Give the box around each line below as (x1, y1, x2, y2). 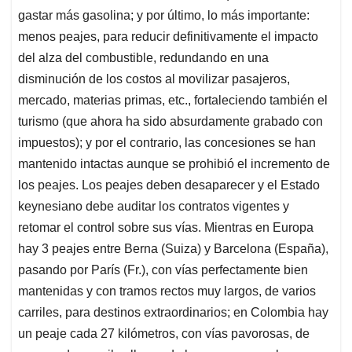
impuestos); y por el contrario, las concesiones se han (18, 136, 316, 150)
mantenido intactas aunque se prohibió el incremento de (18, 157, 330, 171)
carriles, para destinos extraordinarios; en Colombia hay (18, 306, 328, 320)
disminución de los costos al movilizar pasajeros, (18, 72, 290, 86)
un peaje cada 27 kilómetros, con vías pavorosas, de (18, 327, 310, 341)
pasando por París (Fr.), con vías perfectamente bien (18, 263, 308, 277)
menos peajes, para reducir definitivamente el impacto (18, 30, 318, 44)
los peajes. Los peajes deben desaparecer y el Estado (18, 178, 320, 192)
